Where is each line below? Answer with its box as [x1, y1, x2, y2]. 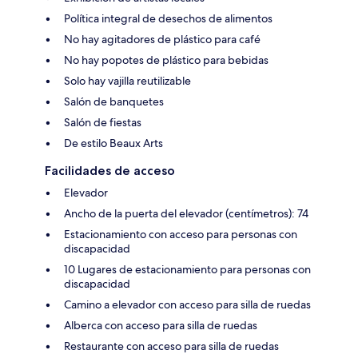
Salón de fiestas [64, 115, 141, 130]
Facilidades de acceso [45, 163, 175, 179]
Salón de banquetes [64, 94, 164, 109]
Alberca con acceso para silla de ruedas [64, 318, 257, 333]
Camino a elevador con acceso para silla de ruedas [64, 297, 311, 312]
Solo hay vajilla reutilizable [64, 74, 191, 89]
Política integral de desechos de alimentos [64, 11, 272, 26]
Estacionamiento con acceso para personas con [64, 227, 297, 242]
